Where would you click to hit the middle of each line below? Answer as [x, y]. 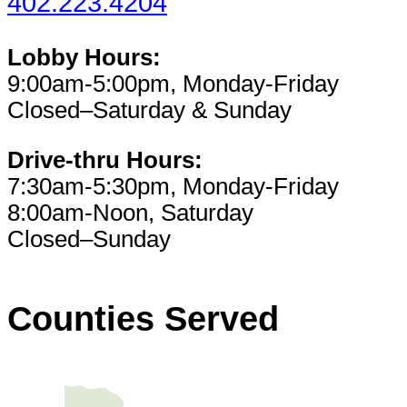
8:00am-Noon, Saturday [130, 213]
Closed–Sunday [89, 239]
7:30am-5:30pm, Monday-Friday [173, 187]
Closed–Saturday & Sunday [149, 110]
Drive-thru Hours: [105, 160]
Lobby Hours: [84, 58]
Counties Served [143, 319]
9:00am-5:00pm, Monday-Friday [173, 84]
